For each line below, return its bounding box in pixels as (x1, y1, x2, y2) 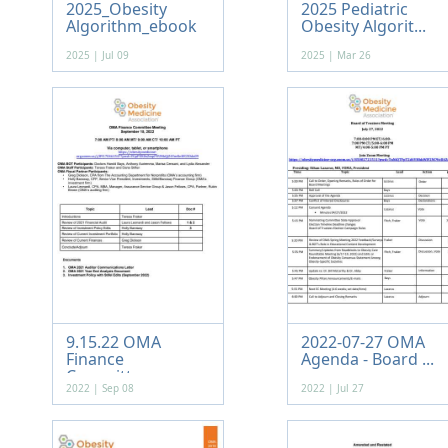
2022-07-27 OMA (300, 331, 425, 353)
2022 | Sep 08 (65, 381, 134, 395)
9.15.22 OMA (65, 331, 161, 353)
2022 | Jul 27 (300, 381, 364, 395)
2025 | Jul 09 (65, 48, 129, 62)
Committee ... (65, 365, 166, 387)
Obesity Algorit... (300, 15, 426, 37)
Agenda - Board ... (300, 348, 434, 370)
